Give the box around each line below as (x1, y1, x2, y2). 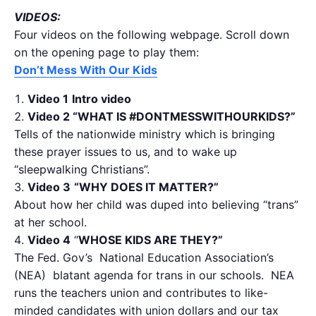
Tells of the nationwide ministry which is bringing (14, 126, 275, 141)
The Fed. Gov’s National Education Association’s (14, 250, 274, 265)
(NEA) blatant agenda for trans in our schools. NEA (14, 267, 294, 282)
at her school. (14, 214, 87, 229)
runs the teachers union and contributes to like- (14, 285, 268, 300)
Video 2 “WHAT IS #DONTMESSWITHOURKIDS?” (28, 109, 296, 123)
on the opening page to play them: (14, 44, 199, 59)
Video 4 (28, 232, 71, 247)
